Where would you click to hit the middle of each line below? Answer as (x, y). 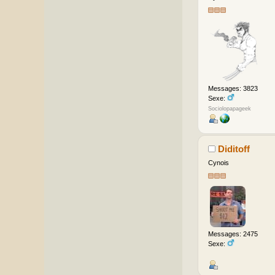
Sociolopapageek (229, 109)
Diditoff (234, 149)
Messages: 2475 (233, 234)
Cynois (218, 163)
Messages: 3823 (233, 88)
